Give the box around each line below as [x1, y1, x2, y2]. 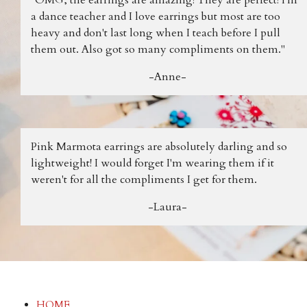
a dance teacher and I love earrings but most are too [31, 8, 280, 24]
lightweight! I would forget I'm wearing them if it [31, 155, 274, 171]
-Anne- [148, 69, 186, 84]
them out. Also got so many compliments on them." [31, 41, 285, 57]
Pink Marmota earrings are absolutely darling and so [31, 138, 287, 154]
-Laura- [147, 199, 187, 214]
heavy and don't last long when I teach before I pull [31, 25, 280, 40]
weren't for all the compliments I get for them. [31, 171, 257, 187]
